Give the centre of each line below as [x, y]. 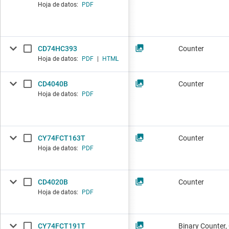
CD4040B [53, 84]
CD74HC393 [58, 49]
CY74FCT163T [62, 138]
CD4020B [53, 182]
